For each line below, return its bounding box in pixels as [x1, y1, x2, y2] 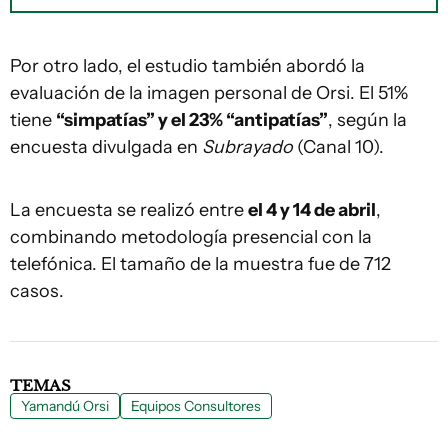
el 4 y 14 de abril [248, 199, 376, 222]
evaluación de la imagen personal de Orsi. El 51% [10, 82, 408, 105]
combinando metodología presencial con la [10, 226, 372, 249]
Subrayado [202, 136, 293, 159]
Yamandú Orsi [21, 397, 109, 416]
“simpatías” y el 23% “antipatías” [56, 109, 328, 132]
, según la [328, 109, 407, 132]
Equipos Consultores [131, 397, 261, 416]
